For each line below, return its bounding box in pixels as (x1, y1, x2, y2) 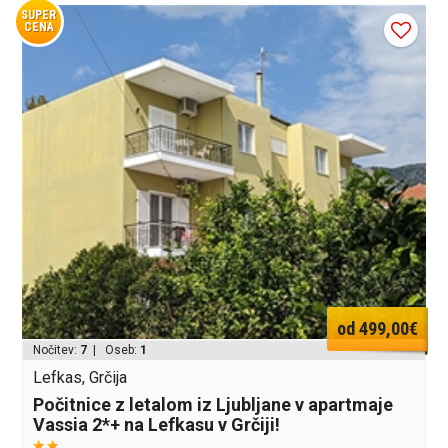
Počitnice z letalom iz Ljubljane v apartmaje (33, 394, 394, 416)
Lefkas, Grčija (33, 368, 128, 388)
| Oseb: (87, 343, 141, 358)
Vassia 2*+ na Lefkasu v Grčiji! (33, 414, 281, 436)
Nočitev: (33, 343, 81, 358)
